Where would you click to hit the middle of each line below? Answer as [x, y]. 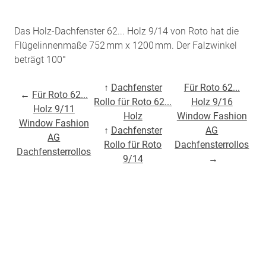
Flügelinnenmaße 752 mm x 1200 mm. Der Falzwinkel [126, 45]
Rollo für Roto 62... [133, 102]
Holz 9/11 [54, 109]
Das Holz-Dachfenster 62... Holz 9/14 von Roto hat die [127, 31]
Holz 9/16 [212, 102]
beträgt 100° [40, 59]
